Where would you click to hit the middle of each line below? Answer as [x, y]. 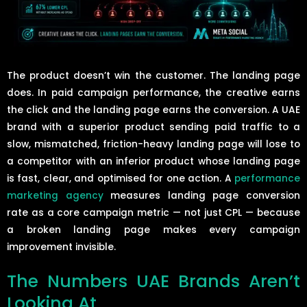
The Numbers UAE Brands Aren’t [153, 281]
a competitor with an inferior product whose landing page [153, 161]
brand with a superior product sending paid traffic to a [153, 127]
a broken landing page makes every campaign [153, 230]
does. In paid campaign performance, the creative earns [153, 93]
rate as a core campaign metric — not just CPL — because [153, 212]
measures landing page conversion [202, 195]
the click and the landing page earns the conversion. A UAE [153, 110]
